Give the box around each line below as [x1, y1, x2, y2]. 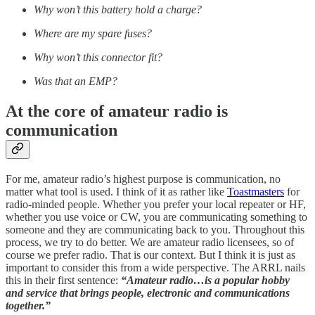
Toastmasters [227, 185, 284, 198]
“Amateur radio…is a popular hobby [121, 274, 290, 286]
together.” [6, 299, 51, 311]
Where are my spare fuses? [34, 27, 152, 39]
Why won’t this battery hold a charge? [34, 3, 202, 15]
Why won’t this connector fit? [34, 51, 162, 63]
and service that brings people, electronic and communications [6, 286, 290, 299]
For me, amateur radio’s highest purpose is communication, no [6, 172, 281, 185]
